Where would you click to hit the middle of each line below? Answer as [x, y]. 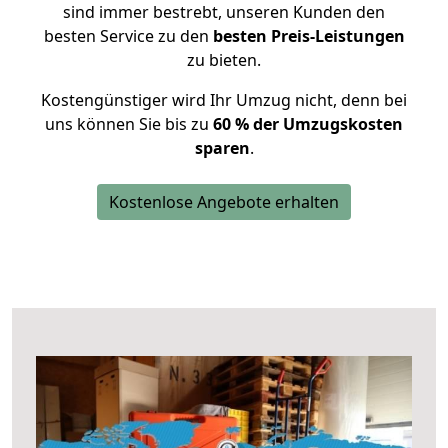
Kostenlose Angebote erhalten [224, 202]
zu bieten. [224, 60]
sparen [222, 148]
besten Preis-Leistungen [308, 36]
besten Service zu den [128, 36]
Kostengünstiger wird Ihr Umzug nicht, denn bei [224, 100]
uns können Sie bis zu [129, 124]
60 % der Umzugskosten [308, 124]
